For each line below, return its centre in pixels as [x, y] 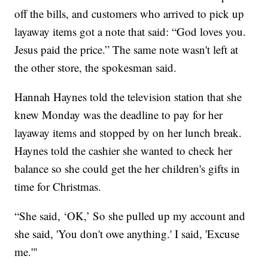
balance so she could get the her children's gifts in [127, 169]
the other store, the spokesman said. [96, 68]
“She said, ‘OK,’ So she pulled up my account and [130, 216]
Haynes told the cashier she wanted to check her [124, 151]
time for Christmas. [58, 187]
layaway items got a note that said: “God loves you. [130, 32]
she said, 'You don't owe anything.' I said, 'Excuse [127, 234]
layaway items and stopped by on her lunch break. [128, 133]
